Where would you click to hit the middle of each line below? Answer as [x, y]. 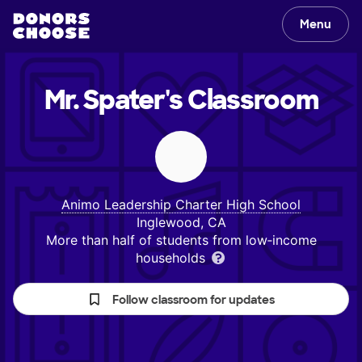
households [172, 258]
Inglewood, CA [181, 222]
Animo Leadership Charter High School [181, 204]
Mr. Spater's [114, 100]
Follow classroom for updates [194, 300]
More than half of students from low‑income [181, 240]
